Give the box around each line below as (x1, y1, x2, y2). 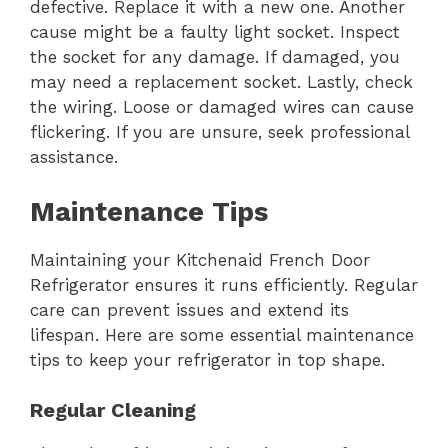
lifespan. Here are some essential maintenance (30, 324, 414, 345)
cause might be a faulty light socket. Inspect (30, 22, 400, 43)
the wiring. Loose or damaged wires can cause (30, 97, 414, 118)
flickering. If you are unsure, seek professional (30, 122, 409, 143)
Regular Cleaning (30, 398, 196, 423)
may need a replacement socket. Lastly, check (30, 72, 413, 93)
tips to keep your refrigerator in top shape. (30, 349, 385, 370)
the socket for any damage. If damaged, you (30, 47, 400, 68)
